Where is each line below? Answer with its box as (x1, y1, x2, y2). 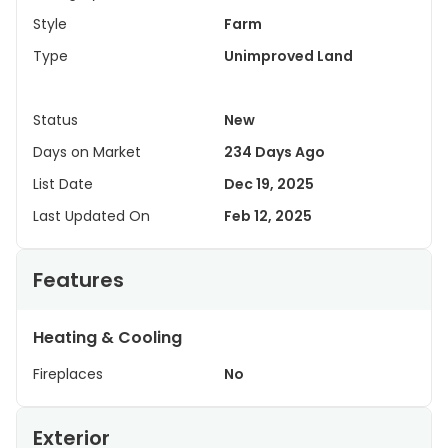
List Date (33, 174, 93, 194)
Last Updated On (33, 206, 150, 226)
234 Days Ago (224, 142, 325, 162)
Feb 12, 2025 (224, 206, 312, 226)
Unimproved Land (224, 46, 353, 66)
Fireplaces (33, 364, 103, 384)
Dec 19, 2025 (224, 174, 314, 194)
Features (33, 266, 124, 294)
